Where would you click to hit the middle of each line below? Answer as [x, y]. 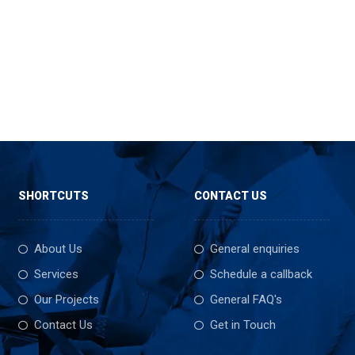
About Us [59, 249]
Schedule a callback [261, 274]
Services [57, 274]
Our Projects [67, 300]
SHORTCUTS [54, 196]
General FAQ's [246, 300]
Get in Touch [243, 325]
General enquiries [255, 249]
